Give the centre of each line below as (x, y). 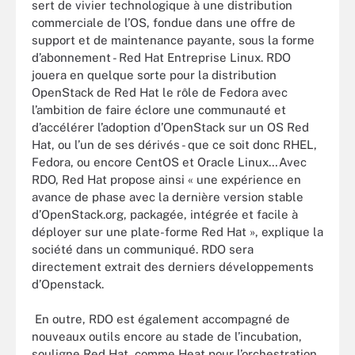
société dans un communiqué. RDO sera (143, 249)
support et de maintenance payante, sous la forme (173, 40)
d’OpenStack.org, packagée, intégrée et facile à (165, 214)
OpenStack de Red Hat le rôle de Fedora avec (160, 92)
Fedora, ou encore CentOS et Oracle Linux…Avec (169, 162)
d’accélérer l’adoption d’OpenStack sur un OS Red (170, 127)
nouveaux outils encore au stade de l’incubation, (167, 336)
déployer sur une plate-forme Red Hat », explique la (177, 231)
